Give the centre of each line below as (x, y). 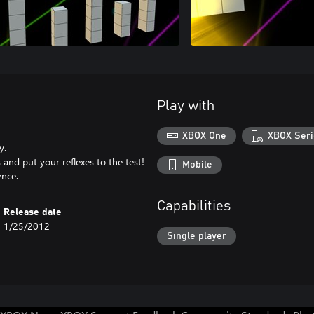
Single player (197, 236)
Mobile (198, 165)
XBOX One (205, 136)
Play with (186, 106)
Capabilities (194, 206)
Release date (33, 212)
